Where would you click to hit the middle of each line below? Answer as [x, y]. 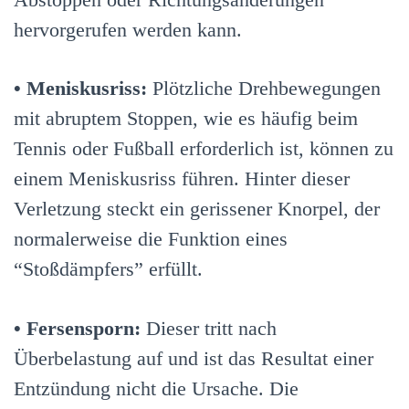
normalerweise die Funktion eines [151, 239]
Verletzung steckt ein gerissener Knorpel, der [197, 209]
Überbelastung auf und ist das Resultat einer [194, 358]
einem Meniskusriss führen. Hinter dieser [182, 179]
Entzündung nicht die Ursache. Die [156, 388]
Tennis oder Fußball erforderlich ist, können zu [204, 149]
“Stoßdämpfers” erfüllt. [108, 269]
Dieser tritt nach [211, 328]
